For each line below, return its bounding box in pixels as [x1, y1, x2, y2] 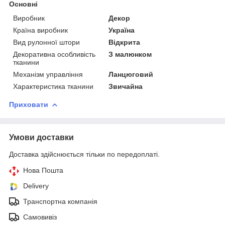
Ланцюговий [108, 70, 154, 79]
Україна [108, 26, 135, 35]
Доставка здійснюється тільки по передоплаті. [9, 150, 160, 159]
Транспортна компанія [23, 197, 97, 206]
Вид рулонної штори [13, 38, 80, 47]
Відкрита [108, 38, 141, 47]
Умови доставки [9, 133, 74, 142]
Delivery [23, 182, 49, 190]
